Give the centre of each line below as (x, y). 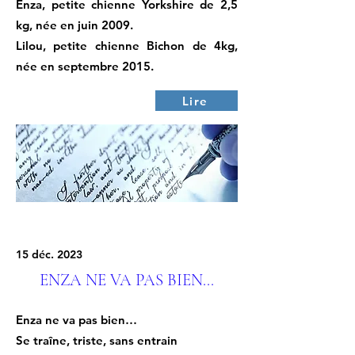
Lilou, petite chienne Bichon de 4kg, (127, 46)
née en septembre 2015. (85, 66)
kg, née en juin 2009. (74, 25)
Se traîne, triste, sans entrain (97, 340)
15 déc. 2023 (49, 254)
